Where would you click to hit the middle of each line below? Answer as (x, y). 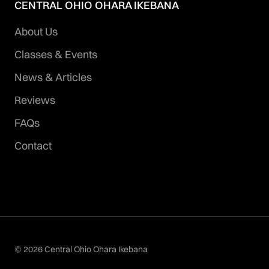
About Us (36, 32)
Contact (33, 146)
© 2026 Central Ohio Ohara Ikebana (81, 249)
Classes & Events (56, 55)
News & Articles (53, 77)
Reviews (35, 100)
